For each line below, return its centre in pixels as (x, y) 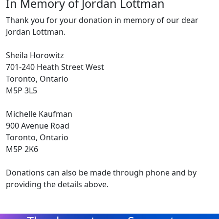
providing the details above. (58, 184)
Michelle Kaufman (39, 114)
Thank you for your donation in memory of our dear (102, 20)
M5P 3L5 (22, 90)
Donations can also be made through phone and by (101, 172)
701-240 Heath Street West (55, 67)
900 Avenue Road (38, 125)
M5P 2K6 (22, 149)
